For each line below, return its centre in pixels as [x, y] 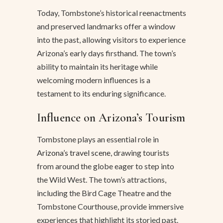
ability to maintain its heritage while [97, 67]
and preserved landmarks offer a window [106, 26]
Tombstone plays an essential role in [98, 139]
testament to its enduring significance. [101, 94]
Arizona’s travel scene [74, 153]
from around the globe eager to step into [106, 166]
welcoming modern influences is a [94, 80]
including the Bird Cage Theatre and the [104, 193]
